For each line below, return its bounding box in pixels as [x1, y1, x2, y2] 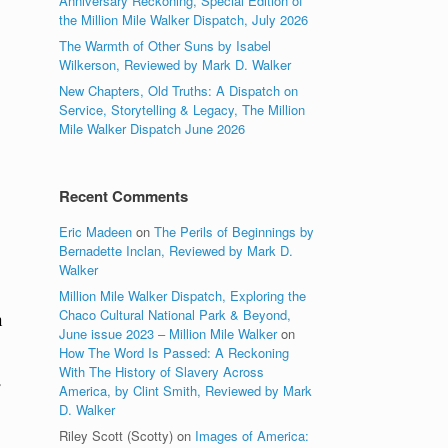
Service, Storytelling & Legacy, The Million [59, 100, 306, 119]
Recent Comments [59, 185, 189, 207]
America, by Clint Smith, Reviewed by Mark [59, 381, 313, 400]
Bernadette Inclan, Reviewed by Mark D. [59, 241, 294, 260]
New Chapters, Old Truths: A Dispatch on [59, 81, 299, 100]
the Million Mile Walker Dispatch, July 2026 [59, 10, 309, 29]
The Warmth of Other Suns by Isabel [59, 36, 272, 55]
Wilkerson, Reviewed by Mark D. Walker [59, 55, 292, 74]
